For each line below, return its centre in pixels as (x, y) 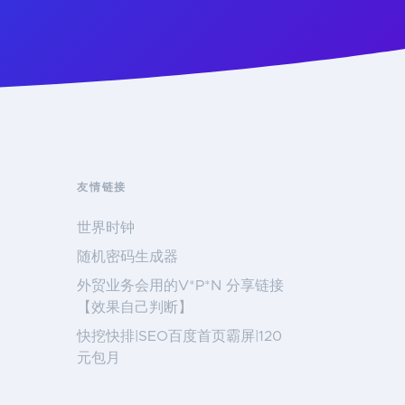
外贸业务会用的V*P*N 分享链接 (180, 286)
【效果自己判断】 (134, 307)
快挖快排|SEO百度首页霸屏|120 (179, 336)
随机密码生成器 (127, 257)
